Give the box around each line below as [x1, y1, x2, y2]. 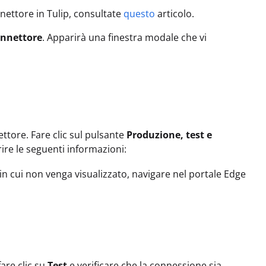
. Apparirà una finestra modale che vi [42, 31, 207, 45]
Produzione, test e [126, 128, 212, 142]
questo [123, 7, 155, 21]
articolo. [155, 7, 194, 21]
